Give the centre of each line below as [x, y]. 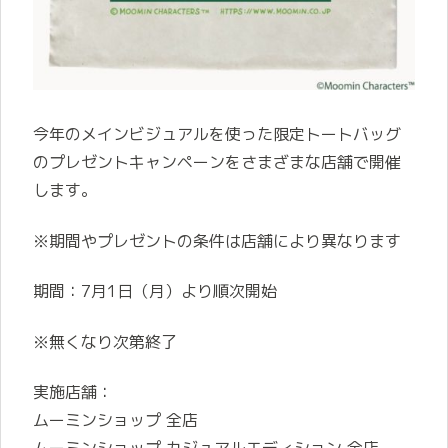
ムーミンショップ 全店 [115, 420]
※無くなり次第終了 [105, 341]
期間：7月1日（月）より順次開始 [155, 291]
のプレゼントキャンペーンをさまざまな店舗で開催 [217, 162]
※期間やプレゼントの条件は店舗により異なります [217, 240]
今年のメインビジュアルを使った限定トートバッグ [217, 134]
